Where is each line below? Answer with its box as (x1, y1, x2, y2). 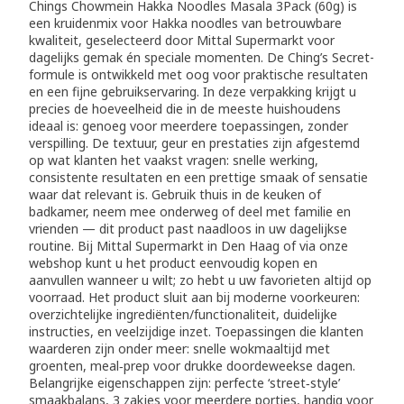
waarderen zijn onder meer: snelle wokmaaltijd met (29, 339, 331, 357)
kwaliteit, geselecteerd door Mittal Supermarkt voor (29, 31, 335, 49)
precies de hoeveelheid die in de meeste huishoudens (29, 99, 342, 117)
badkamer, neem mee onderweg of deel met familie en (29, 202, 352, 220)
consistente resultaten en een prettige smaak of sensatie (29, 168, 369, 186)
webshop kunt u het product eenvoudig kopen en (29, 253, 318, 271)
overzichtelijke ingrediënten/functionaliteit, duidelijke (29, 305, 338, 323)
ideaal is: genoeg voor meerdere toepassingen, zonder (29, 116, 349, 134)
